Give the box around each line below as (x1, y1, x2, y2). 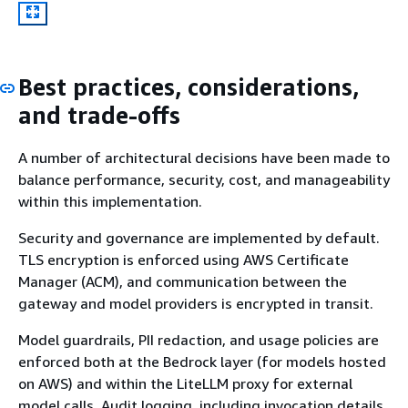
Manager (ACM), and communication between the (18, 272, 347, 291)
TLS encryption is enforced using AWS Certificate (18, 250, 349, 270)
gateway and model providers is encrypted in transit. (18, 294, 373, 313)
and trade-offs (18, 100, 180, 129)
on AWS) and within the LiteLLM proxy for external (18, 374, 352, 393)
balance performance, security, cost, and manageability (18, 170, 390, 189)
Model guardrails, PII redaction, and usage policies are (18, 331, 379, 350)
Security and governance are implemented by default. (18, 229, 380, 248)
